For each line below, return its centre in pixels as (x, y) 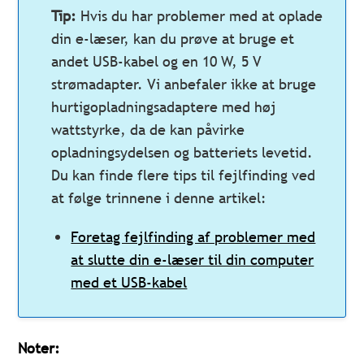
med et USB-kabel (129, 283)
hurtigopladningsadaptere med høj (164, 107)
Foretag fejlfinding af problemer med (193, 237)
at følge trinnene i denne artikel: (159, 198)
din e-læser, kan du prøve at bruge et (173, 39)
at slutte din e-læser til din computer (193, 260)
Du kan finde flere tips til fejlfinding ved (184, 175)
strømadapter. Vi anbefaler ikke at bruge (184, 84)
